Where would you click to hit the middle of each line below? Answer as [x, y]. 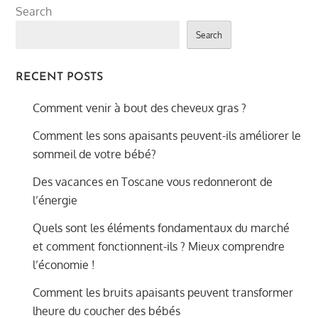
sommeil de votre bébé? [95, 154]
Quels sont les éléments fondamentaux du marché [161, 227]
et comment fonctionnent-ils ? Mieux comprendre [159, 246]
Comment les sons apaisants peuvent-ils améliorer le [167, 135]
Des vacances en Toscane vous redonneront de [153, 181]
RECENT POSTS [60, 77]
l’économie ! [64, 264]
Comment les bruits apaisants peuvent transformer [163, 292]
